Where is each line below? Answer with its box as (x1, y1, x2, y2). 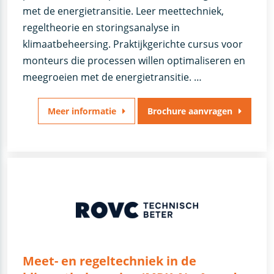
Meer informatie (48, 105, 116, 117)
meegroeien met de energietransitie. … (22, 70, 202, 84)
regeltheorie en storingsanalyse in (22, 20, 180, 34)
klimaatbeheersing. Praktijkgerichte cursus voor (22, 37, 243, 51)
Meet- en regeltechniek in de (22, 253, 196, 270)
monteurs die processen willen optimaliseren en (22, 53, 245, 67)
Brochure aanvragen (147, 105, 232, 117)
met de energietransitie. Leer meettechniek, (22, 4, 224, 18)
